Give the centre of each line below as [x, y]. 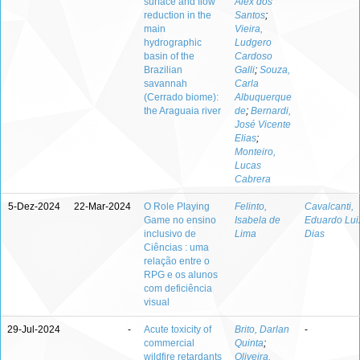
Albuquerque [263, 97]
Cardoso [254, 56]
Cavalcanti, [329, 207]
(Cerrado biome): [181, 97]
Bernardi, [271, 111]
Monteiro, [255, 152]
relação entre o [177, 261]
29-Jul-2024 [34, 329]
